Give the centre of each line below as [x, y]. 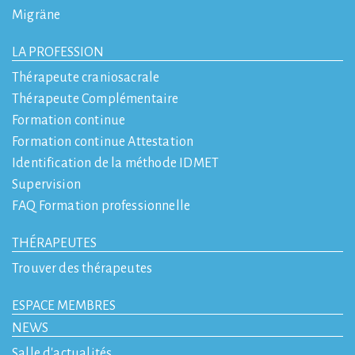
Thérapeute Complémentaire [95, 99]
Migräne [36, 15]
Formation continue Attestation [103, 142]
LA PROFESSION [58, 53]
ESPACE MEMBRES [64, 306]
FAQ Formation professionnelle [101, 206]
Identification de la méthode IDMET [116, 164]
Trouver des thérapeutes [82, 269]
